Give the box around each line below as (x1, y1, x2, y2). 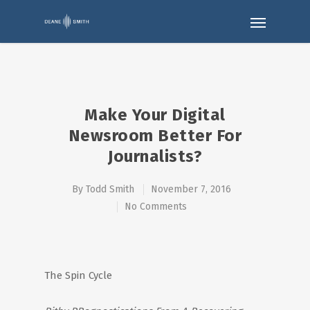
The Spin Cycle (44, 269, 112, 282)
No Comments (124, 201, 187, 212)
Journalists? (108, 147, 202, 166)
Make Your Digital (84, 105, 226, 125)
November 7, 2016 (151, 183, 231, 195)
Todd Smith (86, 183, 134, 195)
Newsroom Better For (68, 126, 242, 145)
